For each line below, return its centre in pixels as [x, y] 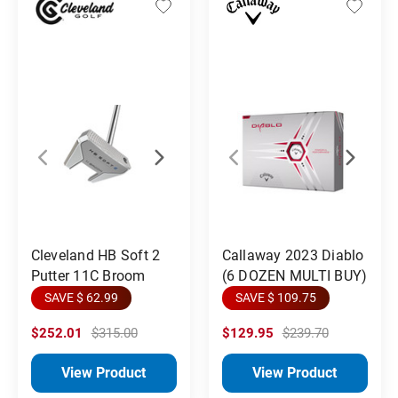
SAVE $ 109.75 [275, 297]
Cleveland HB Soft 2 [96, 255]
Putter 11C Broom [88, 275]
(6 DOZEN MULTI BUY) [295, 275]
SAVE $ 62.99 [81, 297]
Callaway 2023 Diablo [293, 255]
